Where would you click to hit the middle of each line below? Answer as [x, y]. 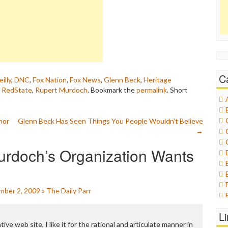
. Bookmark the [112, 90]
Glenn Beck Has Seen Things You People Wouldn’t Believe [110, 121]
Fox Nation [50, 79]
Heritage [158, 79]
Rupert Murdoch [61, 90]
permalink [152, 90]
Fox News [85, 79]
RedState [17, 90]
